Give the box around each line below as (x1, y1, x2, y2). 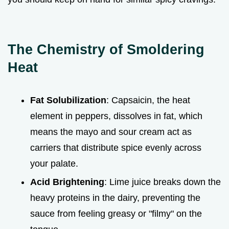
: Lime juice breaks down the (104, 177, 221, 188)
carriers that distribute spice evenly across (30, 142, 201, 153)
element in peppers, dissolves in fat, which (30, 110, 202, 121)
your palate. (30, 158, 78, 169)
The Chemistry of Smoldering (8, 41, 204, 57)
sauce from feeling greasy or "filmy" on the (30, 209, 202, 219)
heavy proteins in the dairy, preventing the (30, 193, 200, 203)
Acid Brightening (30, 177, 104, 188)
